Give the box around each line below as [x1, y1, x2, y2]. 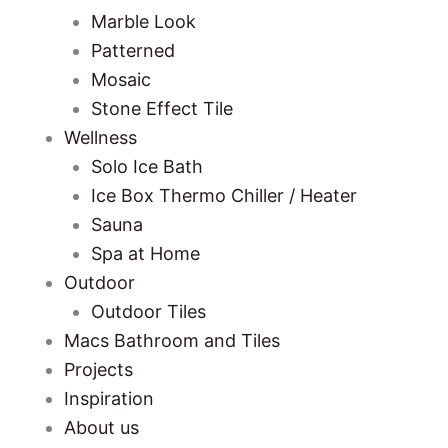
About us [64, 417, 139, 438]
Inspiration [64, 388, 154, 409]
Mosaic [91, 69, 151, 90]
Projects [64, 359, 133, 380]
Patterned [91, 40, 175, 61]
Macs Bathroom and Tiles [64, 330, 280, 351]
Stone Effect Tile [91, 98, 233, 119]
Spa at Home [91, 243, 200, 264]
